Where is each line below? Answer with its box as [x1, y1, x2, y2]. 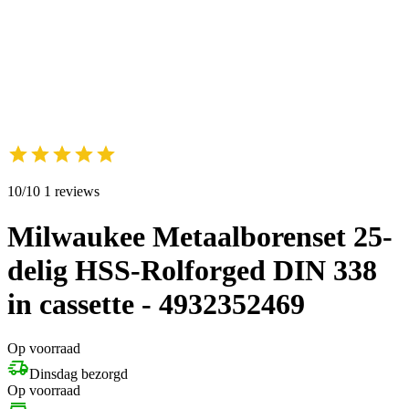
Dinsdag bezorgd [29, 366, 128, 383]
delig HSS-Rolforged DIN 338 [7, 253, 377, 287]
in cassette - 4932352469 [7, 287, 305, 320]
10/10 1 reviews [7, 184, 100, 200]
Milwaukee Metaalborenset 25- [7, 219, 393, 253]
